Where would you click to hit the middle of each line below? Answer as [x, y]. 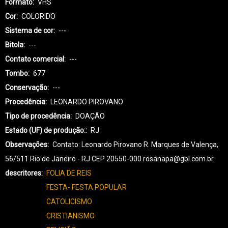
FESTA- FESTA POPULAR [87, 187]
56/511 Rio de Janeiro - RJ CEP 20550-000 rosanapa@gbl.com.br [109, 159]
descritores [23, 173]
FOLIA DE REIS [69, 173]
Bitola [14, 45]
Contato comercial [35, 59]
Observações [26, 144]
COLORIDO [38, 16]
